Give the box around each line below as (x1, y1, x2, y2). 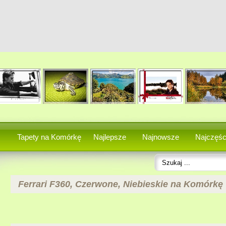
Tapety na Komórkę (17, 133, 81, 141)
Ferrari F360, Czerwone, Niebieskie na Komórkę (18, 179, 223, 189)
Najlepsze (93, 133, 126, 141)
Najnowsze (142, 133, 179, 141)
